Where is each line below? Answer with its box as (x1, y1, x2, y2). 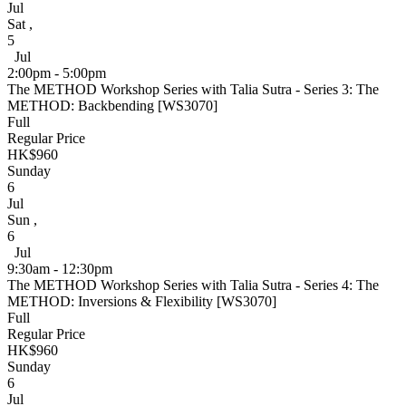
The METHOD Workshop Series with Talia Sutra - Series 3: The (7, 81, 379, 97)
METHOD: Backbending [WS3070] (7, 97, 217, 113)
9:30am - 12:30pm (7, 260, 112, 276)
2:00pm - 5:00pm (7, 64, 106, 81)
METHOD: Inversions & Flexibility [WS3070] (7, 293, 276, 309)
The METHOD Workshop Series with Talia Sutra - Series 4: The (7, 276, 379, 293)
